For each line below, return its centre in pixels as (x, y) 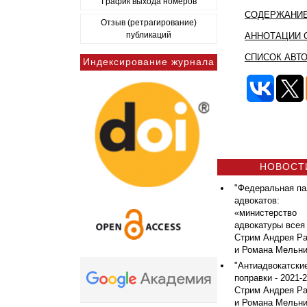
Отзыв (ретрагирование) (149, 23)
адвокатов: (257, 200)
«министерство (266, 213)
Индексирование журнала (149, 62)
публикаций (149, 35)
